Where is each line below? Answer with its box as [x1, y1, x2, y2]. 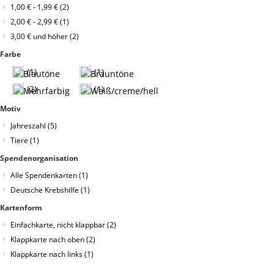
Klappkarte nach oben [10, 234, 86, 245]
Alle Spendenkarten [10, 170, 79, 181]
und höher [31, 31, 70, 42]
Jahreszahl [10, 120, 48, 131]
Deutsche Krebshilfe [10, 185, 81, 196]
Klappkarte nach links [10, 249, 84, 260]
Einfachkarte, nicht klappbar [10, 220, 107, 231]
